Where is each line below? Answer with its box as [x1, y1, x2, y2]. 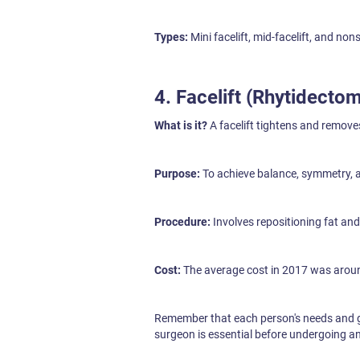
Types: [154, 31, 188, 43]
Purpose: [154, 167, 202, 180]
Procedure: [154, 215, 211, 228]
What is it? [154, 119, 210, 132]
